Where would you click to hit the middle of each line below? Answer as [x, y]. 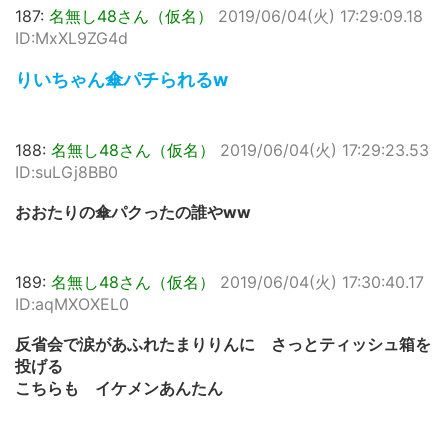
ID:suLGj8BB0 [66, 172]
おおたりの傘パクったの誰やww [133, 212]
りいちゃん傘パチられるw [121, 80]
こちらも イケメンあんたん [119, 388]
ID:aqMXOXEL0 [72, 304]
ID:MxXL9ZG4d [71, 38]
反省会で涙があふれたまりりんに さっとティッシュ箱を [223, 344]
